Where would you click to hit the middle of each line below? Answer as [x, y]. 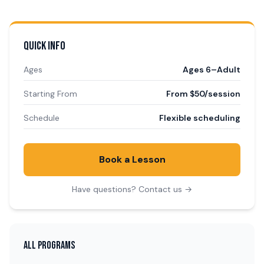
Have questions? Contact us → [132, 189]
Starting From [50, 94]
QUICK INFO [44, 46]
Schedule [42, 118]
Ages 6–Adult [212, 70]
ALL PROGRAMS [49, 245]
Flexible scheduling [200, 118]
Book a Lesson [132, 159]
